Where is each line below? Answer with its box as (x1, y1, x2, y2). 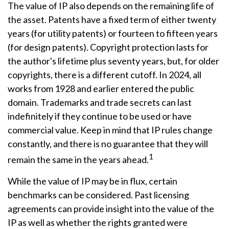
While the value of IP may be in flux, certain (8, 175, 177, 187)
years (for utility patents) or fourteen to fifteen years (8, 28, 218, 39)
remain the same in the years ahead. (8, 154, 149, 165)
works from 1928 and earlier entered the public (8, 83, 194, 94)
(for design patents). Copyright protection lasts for (8, 41, 209, 53)
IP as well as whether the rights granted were (8, 217, 188, 228)
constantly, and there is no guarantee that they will (8, 138, 208, 149)
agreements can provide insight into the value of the (8, 203, 214, 214)
